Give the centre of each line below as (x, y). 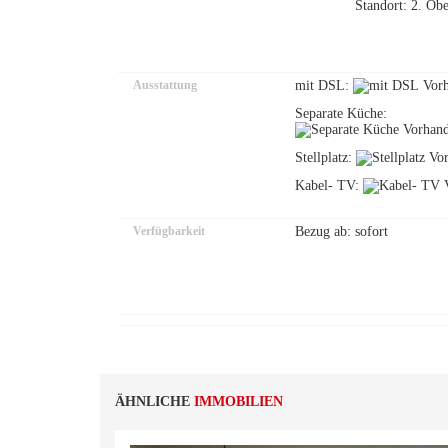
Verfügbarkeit (169, 231)
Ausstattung (165, 85)
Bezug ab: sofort (341, 231)
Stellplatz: (325, 157)
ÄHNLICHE (154, 401)
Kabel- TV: (329, 185)
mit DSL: (324, 85)
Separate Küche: (343, 113)
